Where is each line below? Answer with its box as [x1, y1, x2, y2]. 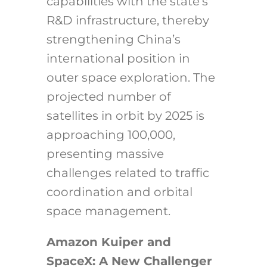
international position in [46, 51, 190, 66]
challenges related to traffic [46, 166, 209, 181]
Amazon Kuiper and [46, 235, 171, 250]
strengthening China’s [46, 32, 181, 47]
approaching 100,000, [46, 128, 175, 142]
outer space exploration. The [46, 70, 215, 85]
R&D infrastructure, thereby [46, 13, 209, 28]
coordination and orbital [46, 185, 193, 200]
